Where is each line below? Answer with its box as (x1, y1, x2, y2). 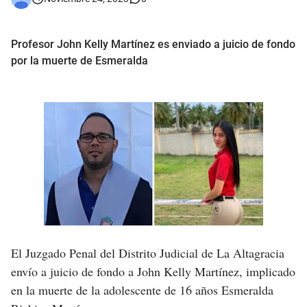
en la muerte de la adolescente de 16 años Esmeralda (11, 282, 273, 299)
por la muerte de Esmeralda (11, 54, 148, 68)
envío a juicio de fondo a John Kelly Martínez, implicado (11, 263, 295, 280)
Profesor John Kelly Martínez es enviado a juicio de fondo (11, 38, 295, 51)
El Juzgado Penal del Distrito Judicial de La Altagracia (11, 245, 284, 262)
